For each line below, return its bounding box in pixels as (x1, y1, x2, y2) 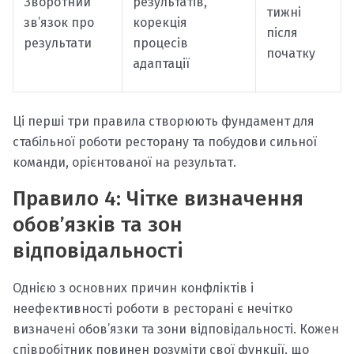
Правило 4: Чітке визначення (13, 186, 303, 211)
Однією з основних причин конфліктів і (13, 280, 254, 296)
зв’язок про (23, 14, 94, 30)
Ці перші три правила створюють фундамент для (13, 113, 314, 129)
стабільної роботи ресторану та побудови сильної (13, 134, 317, 149)
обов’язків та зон (13, 212, 183, 237)
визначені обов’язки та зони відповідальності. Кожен (13, 321, 339, 337)
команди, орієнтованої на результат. (13, 154, 236, 170)
